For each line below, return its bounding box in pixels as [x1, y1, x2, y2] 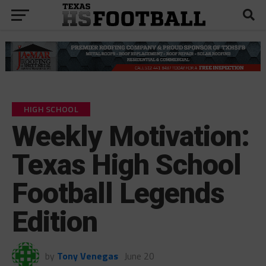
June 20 [123, 248, 154, 263]
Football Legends [11, 176, 224, 210]
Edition [11, 204, 97, 239]
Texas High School [11, 147, 242, 182]
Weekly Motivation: [11, 119, 250, 153]
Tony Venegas [56, 248, 118, 263]
